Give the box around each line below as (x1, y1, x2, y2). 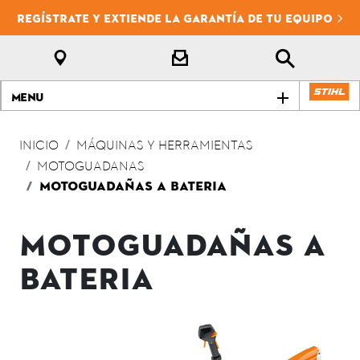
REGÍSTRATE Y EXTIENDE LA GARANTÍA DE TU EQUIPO (16, 11, 336, 26)
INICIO (19, 137, 59, 155)
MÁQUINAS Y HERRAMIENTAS (76, 137, 253, 155)
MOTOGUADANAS (37, 157, 145, 176)
